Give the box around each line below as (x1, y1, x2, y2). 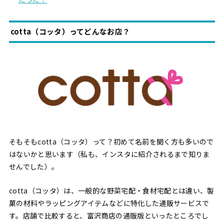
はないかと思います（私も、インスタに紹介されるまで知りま (8, 149, 210, 159)
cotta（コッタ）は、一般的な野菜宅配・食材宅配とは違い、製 (8, 185, 214, 195)
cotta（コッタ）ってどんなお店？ (10, 26, 130, 37)
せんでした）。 (8, 161, 59, 172)
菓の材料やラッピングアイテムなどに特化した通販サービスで (8, 197, 209, 208)
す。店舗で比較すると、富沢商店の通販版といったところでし (8, 210, 209, 220)
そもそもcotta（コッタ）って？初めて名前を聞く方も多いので (8, 136, 214, 147)
